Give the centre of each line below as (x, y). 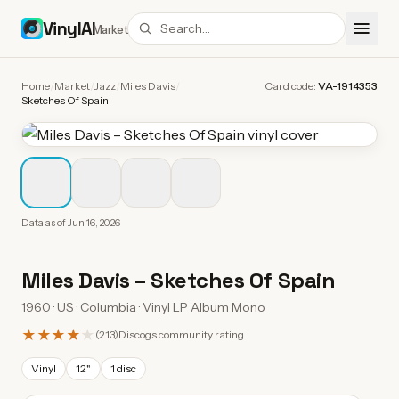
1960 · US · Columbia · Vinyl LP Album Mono (143, 307)
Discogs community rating (182, 334)
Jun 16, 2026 (94, 223)
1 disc (123, 368)
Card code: (291, 86)
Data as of (45, 223)
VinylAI (69, 28)
